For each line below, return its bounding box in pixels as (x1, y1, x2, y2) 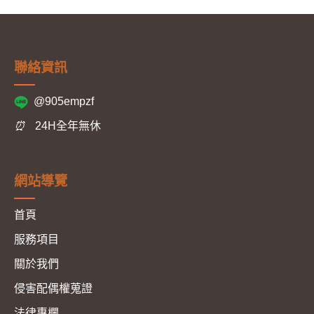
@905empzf (34, 95, 94, 107)
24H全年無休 (32, 119, 101, 132)
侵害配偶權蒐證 (14, 282, 93, 294)
